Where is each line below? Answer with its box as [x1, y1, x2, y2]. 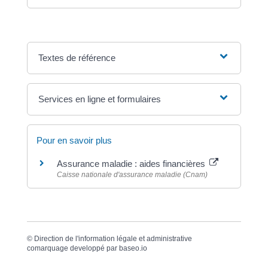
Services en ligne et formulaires [38, 93, 162, 104]
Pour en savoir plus [36, 135, 112, 145]
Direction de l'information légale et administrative [33, 234, 192, 243]
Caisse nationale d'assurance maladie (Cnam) [56, 170, 208, 179]
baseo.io [118, 243, 147, 252]
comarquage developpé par [26, 243, 119, 252]
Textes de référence [38, 52, 116, 63]
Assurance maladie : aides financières [56, 158, 208, 169]
